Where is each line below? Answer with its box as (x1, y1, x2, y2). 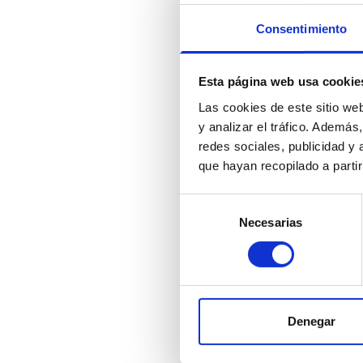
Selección (179, 195, 232, 210)
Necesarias (239, 215, 302, 229)
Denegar (287, 314, 336, 329)
